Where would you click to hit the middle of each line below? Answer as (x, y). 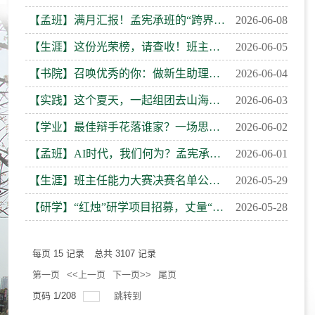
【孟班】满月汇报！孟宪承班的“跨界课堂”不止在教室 (219, 20)
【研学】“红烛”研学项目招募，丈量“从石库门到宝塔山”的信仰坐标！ (218, 207)
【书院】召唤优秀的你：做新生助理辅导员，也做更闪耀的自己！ (214, 73)
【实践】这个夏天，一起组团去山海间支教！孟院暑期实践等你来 (214, 100)
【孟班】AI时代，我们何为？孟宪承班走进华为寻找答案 (215, 154)
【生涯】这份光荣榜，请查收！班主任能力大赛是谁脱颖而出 (214, 47)
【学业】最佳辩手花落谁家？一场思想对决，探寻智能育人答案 (214, 127)
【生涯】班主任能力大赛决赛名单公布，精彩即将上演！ (214, 180)
